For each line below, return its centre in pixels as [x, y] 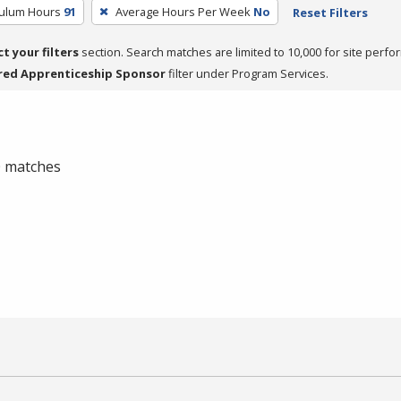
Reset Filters [330, 12]
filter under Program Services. [247, 73]
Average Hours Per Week [183, 11]
